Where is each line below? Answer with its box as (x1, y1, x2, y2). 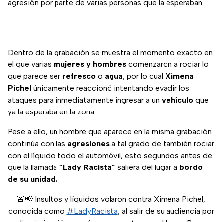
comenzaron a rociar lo (126, 59, 209, 69)
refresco (62, 71, 96, 81)
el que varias (8, 59, 54, 69)
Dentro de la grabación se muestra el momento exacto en (8, 48, 213, 57)
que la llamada (8, 163, 59, 172)
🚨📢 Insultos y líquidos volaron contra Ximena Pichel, (17, 194, 205, 204)
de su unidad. (8, 174, 57, 184)
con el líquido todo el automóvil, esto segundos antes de (8, 151, 212, 161)
